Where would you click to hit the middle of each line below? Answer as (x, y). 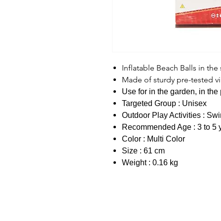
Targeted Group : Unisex (164, 104)
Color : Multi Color (153, 139)
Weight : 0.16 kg (150, 163)
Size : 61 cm (143, 151)
